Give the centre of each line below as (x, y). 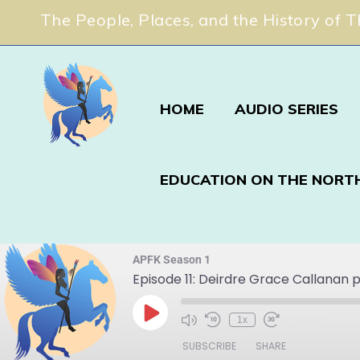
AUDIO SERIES (287, 109)
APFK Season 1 (172, 260)
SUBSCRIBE (209, 346)
